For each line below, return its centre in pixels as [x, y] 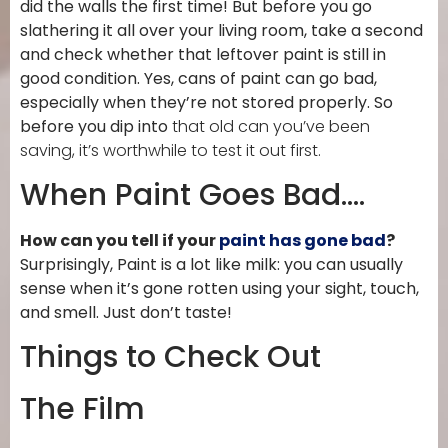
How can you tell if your [119, 240]
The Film [82, 409]
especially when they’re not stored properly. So [206, 102]
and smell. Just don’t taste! [126, 312]
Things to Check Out [170, 357]
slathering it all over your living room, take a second [221, 30]
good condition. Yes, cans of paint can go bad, [198, 78]
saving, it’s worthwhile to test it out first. [170, 150]
